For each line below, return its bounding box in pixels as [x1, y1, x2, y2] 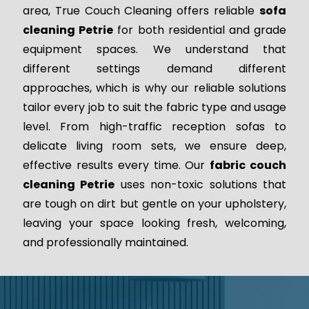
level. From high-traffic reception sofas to [22, 119, 287, 135]
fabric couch [210, 157, 287, 174]
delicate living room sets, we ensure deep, [22, 138, 287, 154]
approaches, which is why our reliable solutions [22, 80, 287, 97]
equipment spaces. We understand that [22, 41, 287, 58]
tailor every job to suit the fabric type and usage [22, 99, 287, 116]
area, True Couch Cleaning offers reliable [22, 3, 260, 19]
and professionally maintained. [22, 235, 188, 251]
